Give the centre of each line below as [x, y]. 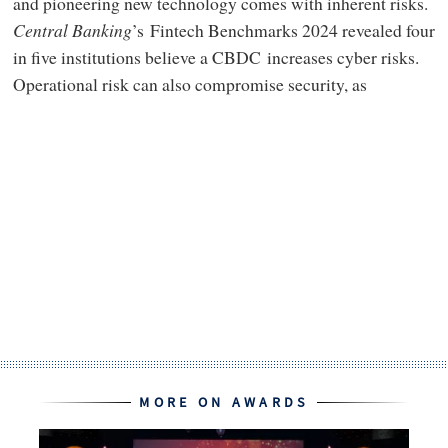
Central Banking [72, 29]
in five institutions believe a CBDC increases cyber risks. [215, 56]
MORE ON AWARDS [224, 403]
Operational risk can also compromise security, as [189, 83]
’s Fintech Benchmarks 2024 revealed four [283, 29]
